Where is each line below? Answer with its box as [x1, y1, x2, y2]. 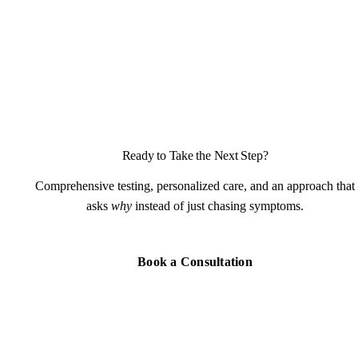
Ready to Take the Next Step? [121, 148, 268, 162]
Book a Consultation [137, 254, 253, 268]
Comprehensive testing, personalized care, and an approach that [35, 178, 355, 193]
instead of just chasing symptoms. [132, 198, 304, 213]
